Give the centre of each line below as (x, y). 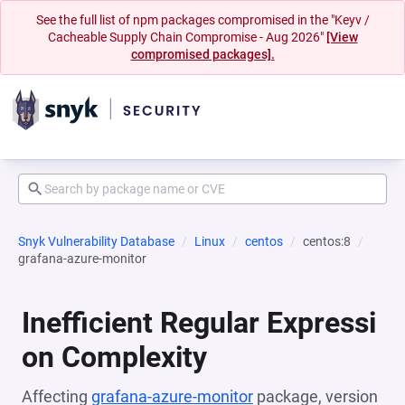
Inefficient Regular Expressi (199, 323)
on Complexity (114, 357)
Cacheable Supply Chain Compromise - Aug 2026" (187, 37)
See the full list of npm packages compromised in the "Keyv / (202, 20)
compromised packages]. (202, 54)
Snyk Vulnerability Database (96, 241)
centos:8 (327, 241)
